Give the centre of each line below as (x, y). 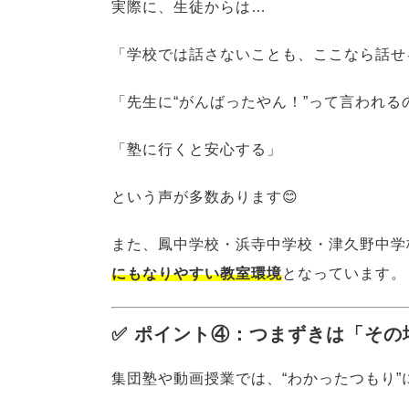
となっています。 (344, 273)
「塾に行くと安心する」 (197, 149)
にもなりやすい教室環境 (197, 273)
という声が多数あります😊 (205, 197)
